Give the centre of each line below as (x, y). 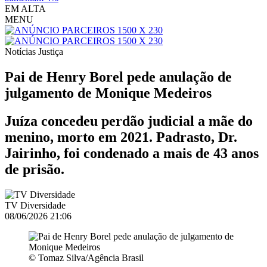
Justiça (51, 52)
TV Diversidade (35, 205)
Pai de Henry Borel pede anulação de (118, 77)
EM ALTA (25, 9)
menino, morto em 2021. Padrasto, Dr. (121, 137)
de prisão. (35, 169)
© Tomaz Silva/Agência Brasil (86, 257)
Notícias (21, 52)
